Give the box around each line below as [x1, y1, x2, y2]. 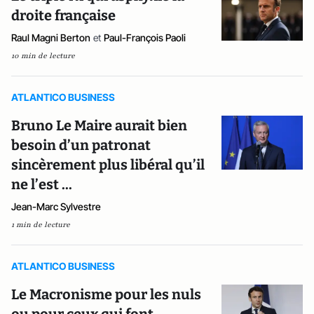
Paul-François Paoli [104, 32, 186, 43]
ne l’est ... [11, 176, 72, 193]
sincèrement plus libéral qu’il [11, 156, 205, 173]
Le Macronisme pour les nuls [11, 286, 201, 303]
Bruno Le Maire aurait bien [11, 117, 187, 134]
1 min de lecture [11, 219, 70, 230]
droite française [11, 7, 116, 24]
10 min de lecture [11, 50, 75, 61]
